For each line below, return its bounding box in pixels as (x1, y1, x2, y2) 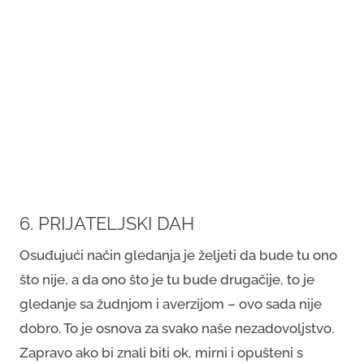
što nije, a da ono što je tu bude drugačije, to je (19, 271, 314, 288)
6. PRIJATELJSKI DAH (19, 214, 194, 234)
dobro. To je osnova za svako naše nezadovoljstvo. (19, 320, 334, 336)
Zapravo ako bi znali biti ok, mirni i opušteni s (19, 344, 303, 361)
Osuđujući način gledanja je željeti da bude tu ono (19, 247, 337, 263)
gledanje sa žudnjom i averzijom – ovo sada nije (19, 296, 322, 312)
